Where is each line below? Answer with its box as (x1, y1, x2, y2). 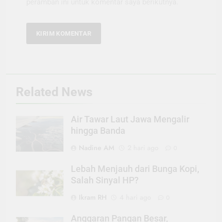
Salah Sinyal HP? (71, 175, 139, 185)
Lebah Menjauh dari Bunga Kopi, (71, 164, 199, 174)
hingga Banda (71, 125, 125, 136)
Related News (16, 84, 93, 99)
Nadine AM (79, 142, 114, 153)
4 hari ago (119, 192, 151, 202)
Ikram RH (79, 192, 107, 202)
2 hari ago (127, 142, 159, 153)
